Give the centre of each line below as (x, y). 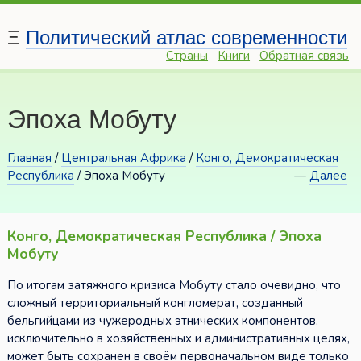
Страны (187, 56)
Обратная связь (305, 56)
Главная (29, 158)
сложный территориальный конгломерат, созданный (155, 303)
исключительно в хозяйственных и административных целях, (178, 339)
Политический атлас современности (186, 38)
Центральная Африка (123, 158)
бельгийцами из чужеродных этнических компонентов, (162, 321)
